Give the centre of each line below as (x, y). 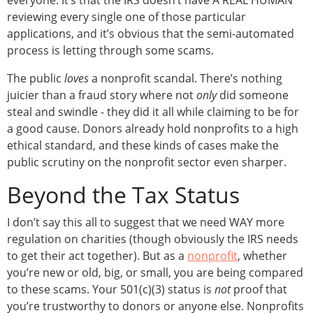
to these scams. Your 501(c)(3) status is (111, 290)
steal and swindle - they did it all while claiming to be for (153, 112)
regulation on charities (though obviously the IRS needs (153, 239)
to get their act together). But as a (97, 256)
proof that (259, 290)
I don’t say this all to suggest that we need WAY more (146, 223)
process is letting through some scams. (110, 51)
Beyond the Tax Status (123, 195)
